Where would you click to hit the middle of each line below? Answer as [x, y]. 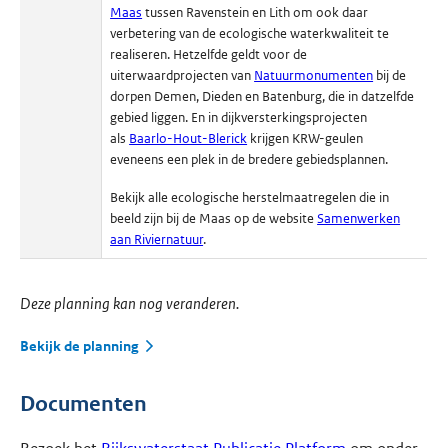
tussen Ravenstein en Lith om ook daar [255, 13]
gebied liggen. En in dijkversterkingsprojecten [239, 118]
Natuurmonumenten [314, 76]
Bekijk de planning [80, 345]
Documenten [84, 403]
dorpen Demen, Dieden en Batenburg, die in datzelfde [262, 97]
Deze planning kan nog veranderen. [130, 303]
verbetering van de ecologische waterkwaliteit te [250, 34]
